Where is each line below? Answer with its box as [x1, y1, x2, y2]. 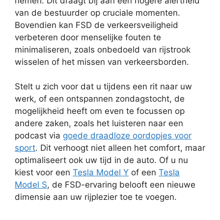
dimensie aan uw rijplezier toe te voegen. [15, 192, 177, 202]
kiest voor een [15, 167, 73, 177]
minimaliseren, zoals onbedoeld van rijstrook [15, 44, 191, 55]
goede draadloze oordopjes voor [63, 131, 192, 140]
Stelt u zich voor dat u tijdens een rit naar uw [15, 82, 192, 91]
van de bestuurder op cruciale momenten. [15, 7, 180, 18]
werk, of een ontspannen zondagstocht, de [15, 94, 185, 104]
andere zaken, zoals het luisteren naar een [15, 118, 183, 128]
